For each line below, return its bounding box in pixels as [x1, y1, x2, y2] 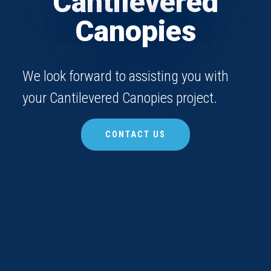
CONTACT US [105, 129, 166, 140]
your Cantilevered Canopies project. [22, 90, 218, 107]
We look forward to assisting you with [22, 68, 229, 85]
